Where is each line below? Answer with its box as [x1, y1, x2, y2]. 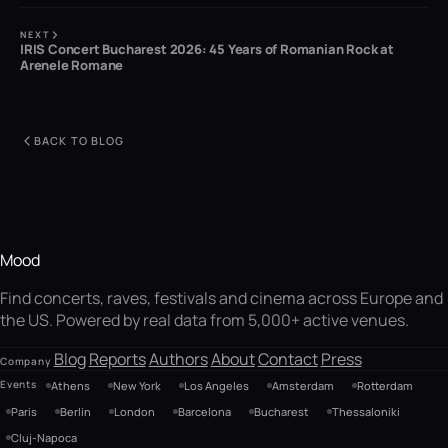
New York [112, 377, 161, 393]
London [114, 403, 155, 419]
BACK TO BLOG [34, 133, 125, 149]
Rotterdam [356, 377, 413, 393]
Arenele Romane [20, 56, 124, 75]
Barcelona [178, 403, 231, 419]
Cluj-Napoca [11, 429, 77, 445]
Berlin [60, 403, 91, 419]
